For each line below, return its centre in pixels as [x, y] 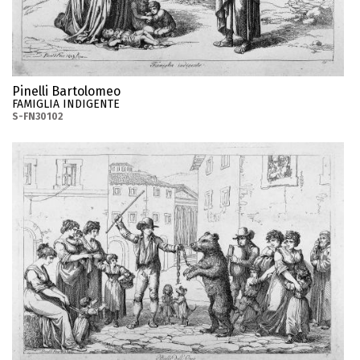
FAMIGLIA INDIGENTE [66, 104]
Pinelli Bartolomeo [66, 91]
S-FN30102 [38, 116]
